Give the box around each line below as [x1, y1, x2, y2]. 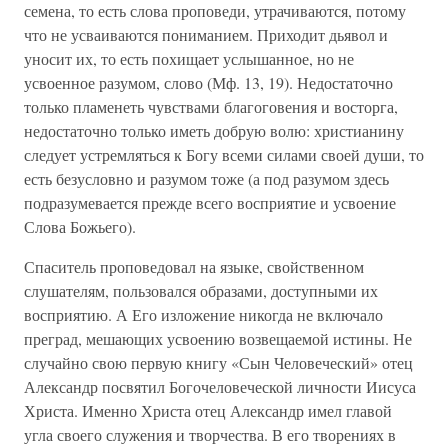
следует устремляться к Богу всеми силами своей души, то [24, 144, 424, 165]
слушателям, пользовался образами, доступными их [24, 280, 378, 301]
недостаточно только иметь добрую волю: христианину [24, 120, 404, 141]
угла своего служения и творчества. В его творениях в [24, 424, 396, 445]
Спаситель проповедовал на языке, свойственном [24, 256, 364, 277]
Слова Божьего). [24, 216, 136, 237]
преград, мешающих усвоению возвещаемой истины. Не [24, 328, 412, 349]
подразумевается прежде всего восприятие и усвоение [24, 192, 396, 213]
